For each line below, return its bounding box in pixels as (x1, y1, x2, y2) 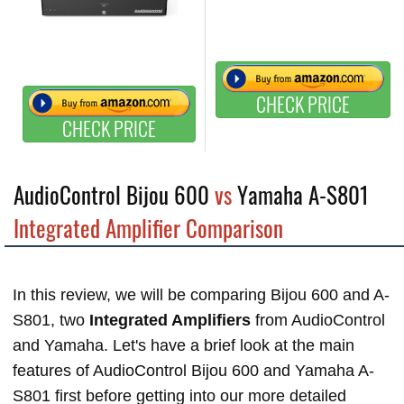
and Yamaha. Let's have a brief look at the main (13, 336, 354, 354)
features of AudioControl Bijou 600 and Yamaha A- (13, 362, 374, 380)
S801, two (13, 311, 89, 329)
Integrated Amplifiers (89, 311, 255, 329)
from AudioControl (255, 311, 385, 329)
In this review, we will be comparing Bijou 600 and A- (13, 286, 390, 304)
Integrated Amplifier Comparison (14, 211, 283, 244)
